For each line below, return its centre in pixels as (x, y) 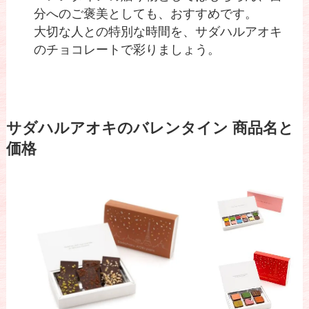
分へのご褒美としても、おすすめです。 (146, 14)
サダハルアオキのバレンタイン (119, 129)
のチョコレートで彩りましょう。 (127, 50)
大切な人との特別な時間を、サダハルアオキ (158, 32)
